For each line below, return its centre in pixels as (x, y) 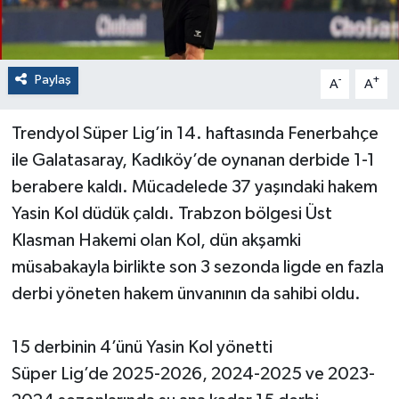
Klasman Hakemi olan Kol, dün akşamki (156, 241)
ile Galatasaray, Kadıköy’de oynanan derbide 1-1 (193, 161)
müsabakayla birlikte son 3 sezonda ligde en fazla (197, 268)
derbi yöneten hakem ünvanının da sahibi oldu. (186, 294)
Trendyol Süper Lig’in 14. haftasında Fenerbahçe (195, 134)
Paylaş (53, 80)
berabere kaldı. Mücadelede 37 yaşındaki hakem (194, 187)
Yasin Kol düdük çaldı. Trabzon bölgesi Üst (171, 214)
